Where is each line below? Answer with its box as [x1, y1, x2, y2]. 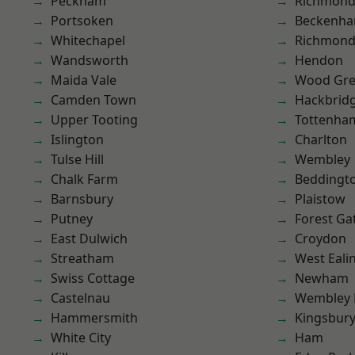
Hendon [295, 52, 343, 69]
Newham [295, 269, 349, 287]
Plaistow [295, 190, 345, 208]
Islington [51, 131, 104, 148]
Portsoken [51, 12, 113, 29]
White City [51, 329, 111, 346]
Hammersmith [51, 309, 138, 326]
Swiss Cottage [51, 269, 135, 287]
